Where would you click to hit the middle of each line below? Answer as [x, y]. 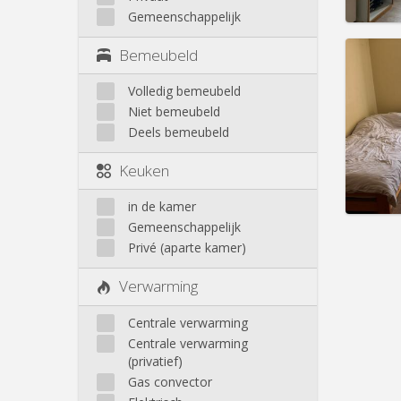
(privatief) [155, 361]
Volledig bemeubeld [184, 91]
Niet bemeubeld [174, 112]
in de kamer [162, 207]
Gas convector [170, 381]
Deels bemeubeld [179, 132]
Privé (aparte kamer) [187, 248]
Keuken [144, 171]
